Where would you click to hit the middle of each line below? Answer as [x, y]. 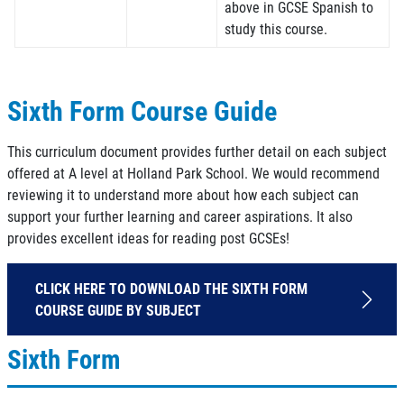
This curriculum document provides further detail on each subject [197, 151]
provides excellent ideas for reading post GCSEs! [148, 238]
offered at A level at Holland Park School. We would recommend [193, 173]
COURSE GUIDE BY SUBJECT [118, 310]
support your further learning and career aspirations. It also [180, 216]
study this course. [276, 28]
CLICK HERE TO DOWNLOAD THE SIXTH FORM [171, 288]
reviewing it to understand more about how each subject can [183, 194]
